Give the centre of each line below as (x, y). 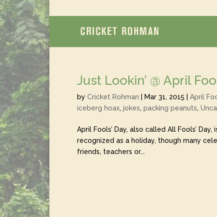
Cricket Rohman (113, 97)
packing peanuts (170, 108)
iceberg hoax (98, 108)
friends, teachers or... (111, 152)
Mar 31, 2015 (164, 97)
